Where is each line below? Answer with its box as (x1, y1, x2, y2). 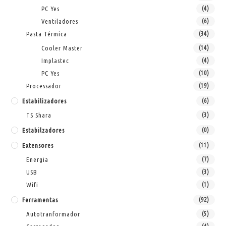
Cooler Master (41, 44, 83, 51)
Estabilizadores (22, 97, 67, 104)
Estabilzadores (22, 126, 65, 134)
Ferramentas (22, 196, 59, 203)
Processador (26, 82, 62, 89)
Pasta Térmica (26, 30, 68, 37)
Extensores (22, 141, 54, 149)
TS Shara (26, 111, 52, 119)
